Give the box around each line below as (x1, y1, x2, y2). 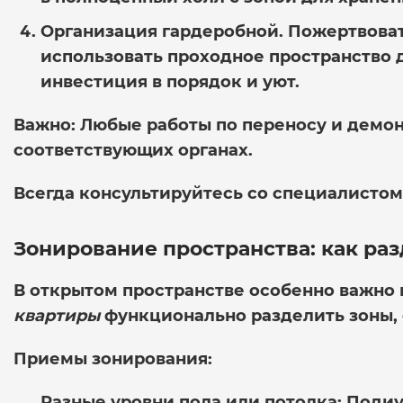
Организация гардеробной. (40, 21, 283, 41)
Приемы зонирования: (13, 348, 212, 369)
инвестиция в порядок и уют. (40, 71, 300, 92)
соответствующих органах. (13, 139, 253, 160)
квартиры (13, 305, 100, 326)
